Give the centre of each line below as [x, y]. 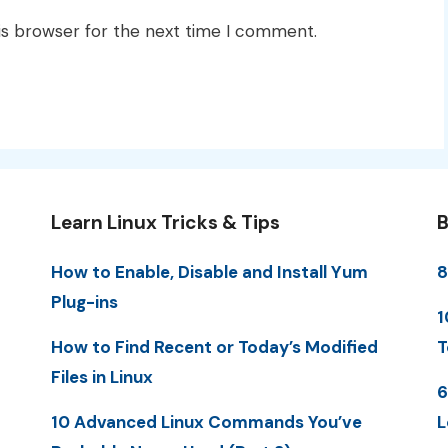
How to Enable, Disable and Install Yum [209, 271]
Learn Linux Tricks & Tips [165, 222]
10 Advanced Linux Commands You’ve [206, 422]
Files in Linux [101, 377]
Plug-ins [84, 301]
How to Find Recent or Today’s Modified [214, 347]
